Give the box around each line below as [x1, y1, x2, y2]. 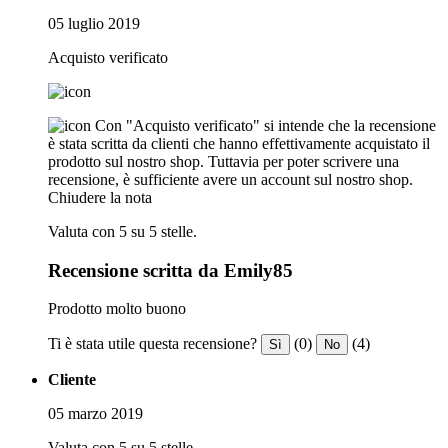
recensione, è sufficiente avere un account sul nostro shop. [48, 171, 413, 189]
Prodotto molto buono [48, 300, 186, 318]
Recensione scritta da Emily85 [48, 259, 293, 281]
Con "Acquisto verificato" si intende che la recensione [95, 117, 436, 135]
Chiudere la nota [48, 189, 152, 207]
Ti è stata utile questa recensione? [48, 335, 257, 353]
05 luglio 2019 [48, 15, 140, 33]
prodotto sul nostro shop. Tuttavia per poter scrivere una [48, 153, 399, 171]
